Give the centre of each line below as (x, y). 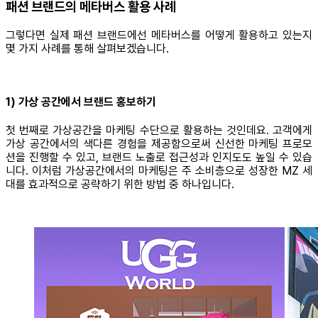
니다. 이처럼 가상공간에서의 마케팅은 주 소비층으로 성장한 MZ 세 (159, 171)
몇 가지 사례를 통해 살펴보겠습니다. (87, 48)
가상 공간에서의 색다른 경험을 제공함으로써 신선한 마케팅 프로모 (159, 144)
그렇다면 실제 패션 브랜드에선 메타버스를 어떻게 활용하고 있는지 (159, 35)
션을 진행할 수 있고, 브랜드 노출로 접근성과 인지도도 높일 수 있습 (159, 158)
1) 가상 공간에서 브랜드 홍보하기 (81, 102)
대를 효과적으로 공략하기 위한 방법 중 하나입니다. (120, 185)
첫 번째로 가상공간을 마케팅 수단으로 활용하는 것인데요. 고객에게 (159, 131)
